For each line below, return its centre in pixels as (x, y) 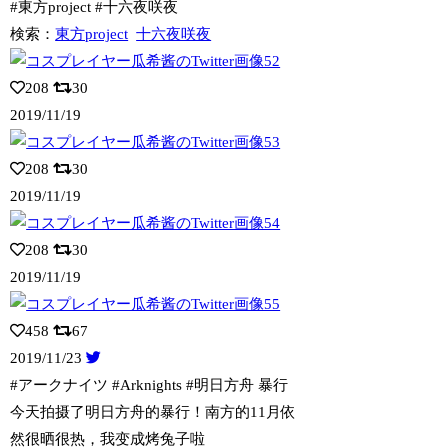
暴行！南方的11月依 (228, 412)
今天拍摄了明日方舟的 (85, 412)
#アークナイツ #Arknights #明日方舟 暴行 (149, 385)
